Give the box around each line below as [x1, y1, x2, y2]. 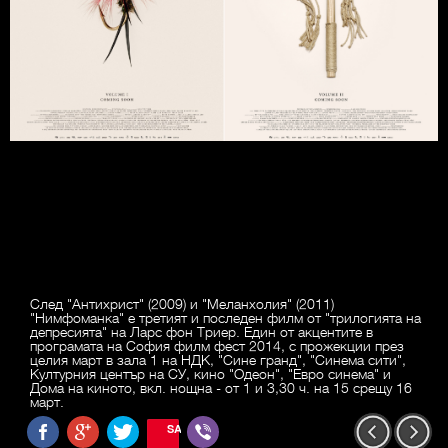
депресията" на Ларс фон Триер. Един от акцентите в [30, 322, 373, 341]
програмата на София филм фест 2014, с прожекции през [30, 336, 404, 355]
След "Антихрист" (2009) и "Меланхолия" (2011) [30, 294, 334, 313]
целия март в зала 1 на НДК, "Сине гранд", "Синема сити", [30, 350, 406, 369]
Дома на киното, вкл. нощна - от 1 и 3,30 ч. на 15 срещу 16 [30, 378, 412, 397]
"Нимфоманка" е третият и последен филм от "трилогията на [30, 308, 421, 327]
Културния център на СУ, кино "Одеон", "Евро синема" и [30, 364, 391, 383]
